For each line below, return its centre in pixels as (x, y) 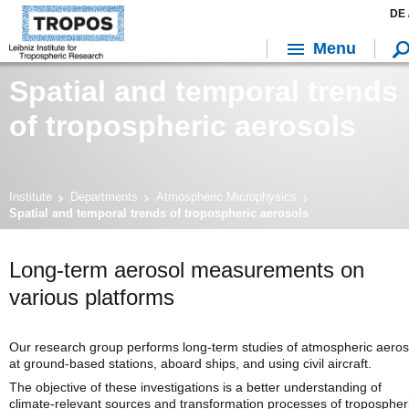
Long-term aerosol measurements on (187, 270)
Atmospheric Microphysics (226, 197)
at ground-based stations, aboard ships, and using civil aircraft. (190, 363)
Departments (104, 197)
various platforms (92, 297)
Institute (31, 197)
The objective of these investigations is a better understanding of (195, 387)
